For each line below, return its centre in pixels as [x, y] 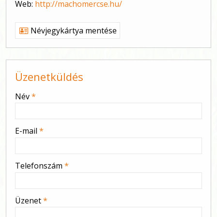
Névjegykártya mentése [72, 30]
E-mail [27, 131]
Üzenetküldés [49, 76]
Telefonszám [40, 166]
